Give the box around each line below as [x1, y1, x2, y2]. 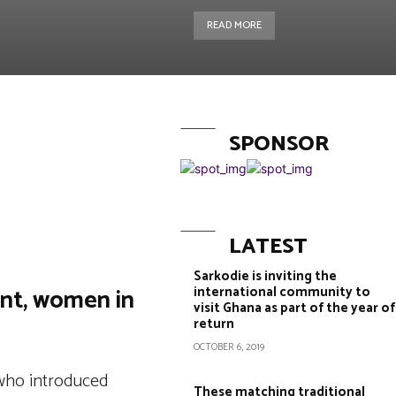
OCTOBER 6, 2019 [193, 339, 264, 355]
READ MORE [207, 17, 262, 34]
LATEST [228, 230, 308, 264]
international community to [193, 281, 370, 303]
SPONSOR [228, 127, 329, 162]
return [193, 313, 234, 335]
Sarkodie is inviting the [193, 265, 337, 287]
